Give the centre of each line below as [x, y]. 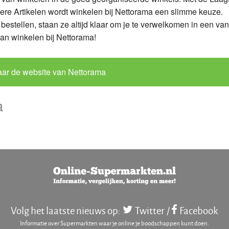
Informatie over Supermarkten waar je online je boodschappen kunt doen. [114, 223]
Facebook [199, 210]
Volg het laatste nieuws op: [66, 210]
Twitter [150, 210]
